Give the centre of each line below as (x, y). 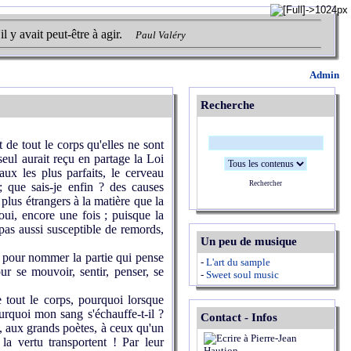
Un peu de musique (249, 241)
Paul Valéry (161, 35)
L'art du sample (238, 262)
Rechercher (266, 183)
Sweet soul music (242, 275)
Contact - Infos (239, 317)
